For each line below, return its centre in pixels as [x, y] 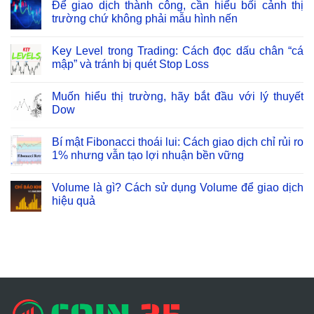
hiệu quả [74, 200]
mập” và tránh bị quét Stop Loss [130, 64]
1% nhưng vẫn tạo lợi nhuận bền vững [148, 155]
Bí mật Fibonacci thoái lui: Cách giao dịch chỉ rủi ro [178, 142]
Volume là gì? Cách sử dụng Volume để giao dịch [178, 187]
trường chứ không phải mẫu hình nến [145, 18]
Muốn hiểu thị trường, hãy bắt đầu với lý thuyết [178, 96]
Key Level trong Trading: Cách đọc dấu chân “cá [178, 50]
